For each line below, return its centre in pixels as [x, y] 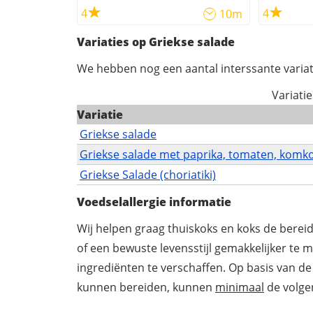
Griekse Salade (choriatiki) [148, 175]
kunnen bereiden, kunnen [146, 287]
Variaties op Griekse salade [156, 42]
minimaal [240, 287]
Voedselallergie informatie [154, 202]
